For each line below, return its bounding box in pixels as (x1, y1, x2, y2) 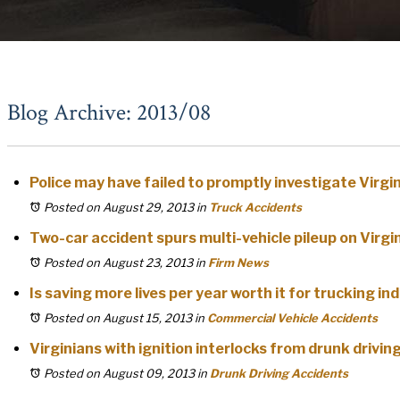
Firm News (208, 255, 269, 270)
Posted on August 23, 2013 (44, 255, 193, 270)
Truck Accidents (209, 200, 302, 214)
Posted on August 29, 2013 (44, 200, 194, 214)
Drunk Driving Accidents (210, 366, 348, 380)
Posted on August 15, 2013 (44, 311, 192, 325)
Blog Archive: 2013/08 (7, 97, 211, 128)
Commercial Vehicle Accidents (207, 311, 378, 325)
